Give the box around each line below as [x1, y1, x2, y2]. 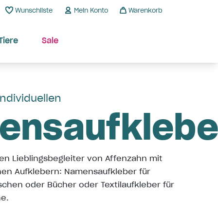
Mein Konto [74, 6, 108, 14]
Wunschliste [15, 6, 53, 14]
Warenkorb [128, 6, 163, 14]
